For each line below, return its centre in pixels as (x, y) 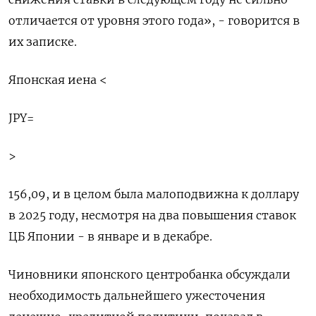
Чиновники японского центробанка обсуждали (150, 274)
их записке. (43, 42)
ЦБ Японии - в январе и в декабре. (110, 236)
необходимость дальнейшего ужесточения (137, 296)
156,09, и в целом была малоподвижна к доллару (154, 194)
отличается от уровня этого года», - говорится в (154, 20)
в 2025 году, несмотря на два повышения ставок (152, 215)
